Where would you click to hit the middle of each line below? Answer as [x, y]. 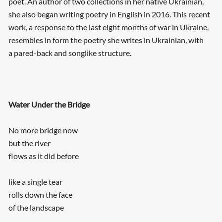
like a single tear [35, 182]
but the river [29, 143]
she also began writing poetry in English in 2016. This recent [109, 14]
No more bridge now [43, 130]
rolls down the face [40, 195]
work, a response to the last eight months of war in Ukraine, [108, 27]
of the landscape [36, 208]
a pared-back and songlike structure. [70, 53]
